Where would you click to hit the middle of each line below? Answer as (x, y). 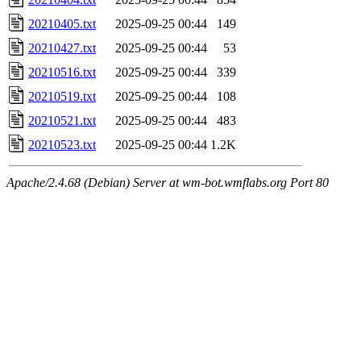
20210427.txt (62, 48)
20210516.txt (62, 72)
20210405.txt (62, 23)
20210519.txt (62, 96)
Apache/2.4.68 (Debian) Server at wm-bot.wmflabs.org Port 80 (168, 182)
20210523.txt (62, 144)
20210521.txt (62, 120)
